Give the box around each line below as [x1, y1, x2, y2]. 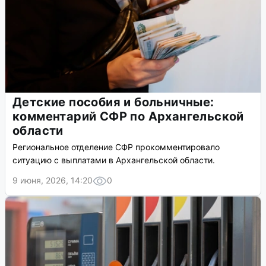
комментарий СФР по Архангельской [12, 109, 244, 124]
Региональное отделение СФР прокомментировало [12, 142, 220, 153]
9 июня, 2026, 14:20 [12, 175, 93, 186]
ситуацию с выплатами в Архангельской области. [12, 155, 215, 166]
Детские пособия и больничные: [12, 95, 214, 110]
